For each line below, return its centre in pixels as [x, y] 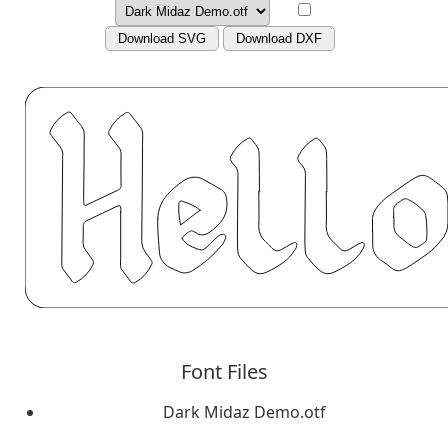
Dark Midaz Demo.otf [244, 411]
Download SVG [162, 38]
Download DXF [279, 38]
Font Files [224, 371]
